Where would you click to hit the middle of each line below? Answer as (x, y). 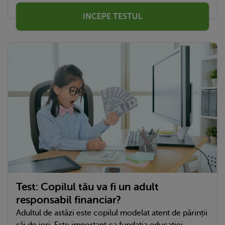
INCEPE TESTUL (113, 16)
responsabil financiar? (69, 200)
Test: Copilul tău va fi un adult (87, 187)
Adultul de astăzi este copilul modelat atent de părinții (112, 213)
